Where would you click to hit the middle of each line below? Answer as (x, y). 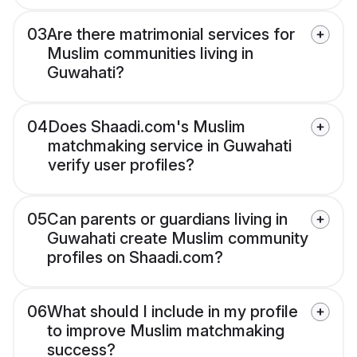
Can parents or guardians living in (167, 220)
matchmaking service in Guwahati (170, 146)
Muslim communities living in (150, 54)
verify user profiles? (121, 165)
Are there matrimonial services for (171, 35)
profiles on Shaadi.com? (135, 258)
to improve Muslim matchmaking (166, 331)
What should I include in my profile (173, 312)
